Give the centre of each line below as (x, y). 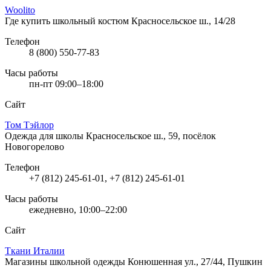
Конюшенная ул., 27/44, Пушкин (195, 261)
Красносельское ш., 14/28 (183, 21)
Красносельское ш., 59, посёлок (151, 135)
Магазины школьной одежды (66, 261)
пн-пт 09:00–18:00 (66, 83)
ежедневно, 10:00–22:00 (78, 209)
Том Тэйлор (29, 125)
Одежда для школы (45, 135)
